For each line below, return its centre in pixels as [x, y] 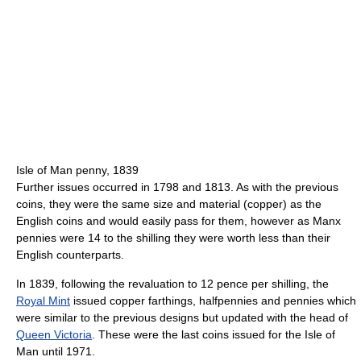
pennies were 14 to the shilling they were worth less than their [173, 237]
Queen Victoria [54, 334]
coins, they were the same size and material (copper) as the [169, 203]
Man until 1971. [56, 351]
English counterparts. [70, 254]
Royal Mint [43, 300]
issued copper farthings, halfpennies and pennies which [213, 300]
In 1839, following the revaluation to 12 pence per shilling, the [172, 283]
